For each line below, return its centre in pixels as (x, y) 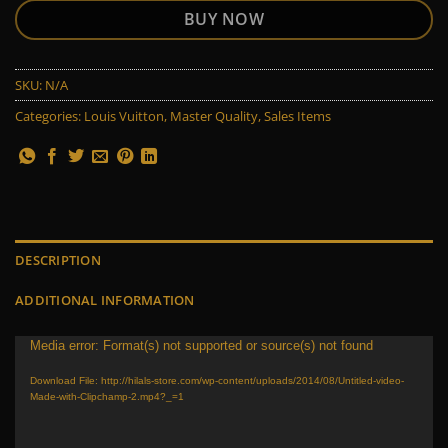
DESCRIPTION (58, 260)
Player (37, 372)
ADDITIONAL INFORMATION (105, 300)
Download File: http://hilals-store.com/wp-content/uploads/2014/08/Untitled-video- (217, 380)
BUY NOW (224, 18)
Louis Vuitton (124, 115)
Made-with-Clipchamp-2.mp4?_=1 (107, 396)
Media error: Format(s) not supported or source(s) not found (201, 346)
